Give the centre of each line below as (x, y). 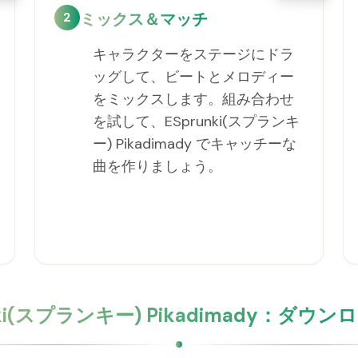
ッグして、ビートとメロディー (193, 77)
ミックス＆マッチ (143, 19)
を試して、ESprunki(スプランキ (196, 121)
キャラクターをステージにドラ (193, 54)
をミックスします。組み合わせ (193, 99)
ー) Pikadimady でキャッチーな (194, 144)
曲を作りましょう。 (157, 166)
